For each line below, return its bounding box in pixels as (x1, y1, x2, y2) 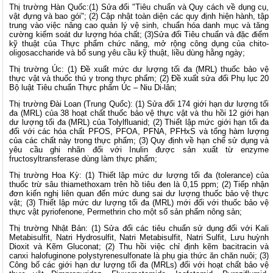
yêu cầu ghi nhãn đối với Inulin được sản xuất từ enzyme (9, 145, 269, 155)
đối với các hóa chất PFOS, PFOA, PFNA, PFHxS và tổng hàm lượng (9, 127, 269, 136)
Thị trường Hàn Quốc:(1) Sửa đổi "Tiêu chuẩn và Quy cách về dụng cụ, (9, 2, 269, 12)
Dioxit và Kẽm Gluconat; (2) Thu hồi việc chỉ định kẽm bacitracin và (9, 242, 269, 252)
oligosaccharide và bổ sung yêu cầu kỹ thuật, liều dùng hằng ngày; (9, 48, 246, 58)
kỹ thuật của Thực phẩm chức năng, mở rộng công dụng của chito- (9, 39, 269, 49)
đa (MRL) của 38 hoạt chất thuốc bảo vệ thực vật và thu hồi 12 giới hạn (9, 108, 269, 118)
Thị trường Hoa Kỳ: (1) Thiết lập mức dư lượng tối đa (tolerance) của (9, 171, 269, 180)
